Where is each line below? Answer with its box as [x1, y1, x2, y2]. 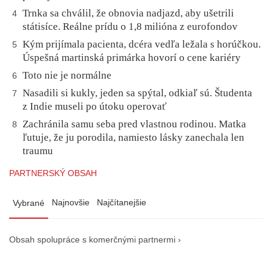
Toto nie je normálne [23, 69, 112, 82]
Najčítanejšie [97, 197, 146, 208]
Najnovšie [52, 197, 90, 208]
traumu [23, 145, 53, 157]
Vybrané [13, 198, 44, 208]
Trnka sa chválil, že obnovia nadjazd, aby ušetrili [23, 7, 234, 19]
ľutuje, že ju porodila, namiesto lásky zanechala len [23, 132, 244, 144]
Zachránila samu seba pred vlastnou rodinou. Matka [23, 118, 246, 130]
